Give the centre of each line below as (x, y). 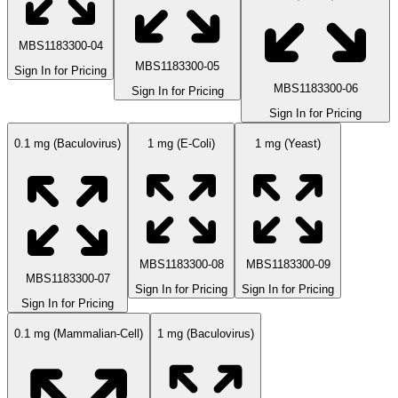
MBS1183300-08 (181, 264)
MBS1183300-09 (288, 264)
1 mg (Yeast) (288, 144)
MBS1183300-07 (68, 278)
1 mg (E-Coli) (181, 144)
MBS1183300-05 (177, 66)
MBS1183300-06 (315, 88)
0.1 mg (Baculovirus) (68, 144)
